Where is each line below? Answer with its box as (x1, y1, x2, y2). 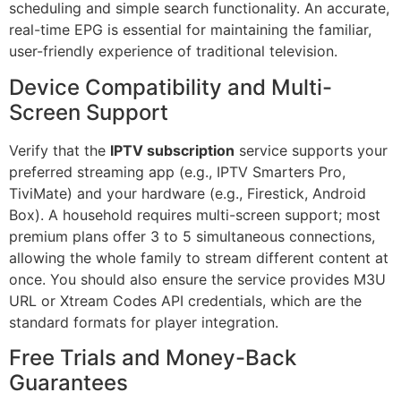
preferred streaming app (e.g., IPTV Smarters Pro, (9, 162, 346, 181)
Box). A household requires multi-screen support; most (9, 205, 380, 224)
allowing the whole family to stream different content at (9, 248, 388, 267)
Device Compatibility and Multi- (9, 73, 332, 100)
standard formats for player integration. (9, 312, 278, 331)
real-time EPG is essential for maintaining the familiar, (9, 21, 371, 39)
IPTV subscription (110, 141, 235, 159)
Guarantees (9, 370, 128, 397)
